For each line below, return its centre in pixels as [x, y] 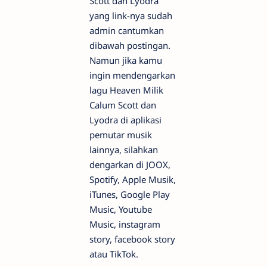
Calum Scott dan [123, 105]
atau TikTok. [114, 254]
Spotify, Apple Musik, [133, 179]
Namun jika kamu [126, 60]
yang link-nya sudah [131, 15]
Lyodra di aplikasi [125, 120]
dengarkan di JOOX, [130, 164]
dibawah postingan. [130, 45]
